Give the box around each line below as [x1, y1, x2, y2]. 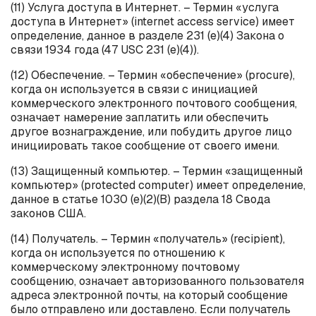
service [217, 13, 255, 29]
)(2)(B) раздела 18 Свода [140, 191, 270, 207]
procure [248, 67, 289, 83]
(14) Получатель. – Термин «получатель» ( [11, 231, 233, 246]
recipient [233, 231, 279, 246]
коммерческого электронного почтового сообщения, [11, 95, 297, 111]
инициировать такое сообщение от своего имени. [11, 138, 279, 153]
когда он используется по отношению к [11, 245, 226, 260]
